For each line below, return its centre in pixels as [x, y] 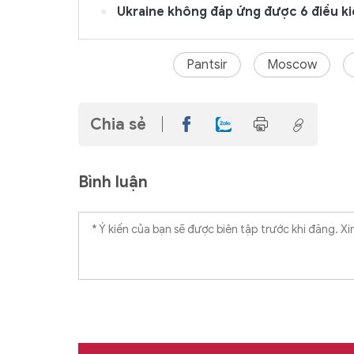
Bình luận [113, 182]
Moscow [292, 64]
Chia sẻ [118, 124]
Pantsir [207, 64]
